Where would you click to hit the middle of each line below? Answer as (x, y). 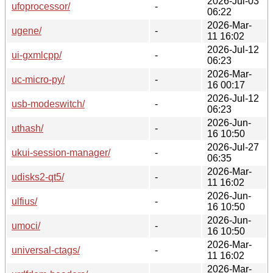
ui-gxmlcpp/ (37, 55)
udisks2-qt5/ (38, 177)
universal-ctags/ (46, 250)
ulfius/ (24, 201)
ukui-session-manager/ (61, 152)
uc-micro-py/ (38, 79)
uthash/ (27, 128)
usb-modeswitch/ (48, 104)
